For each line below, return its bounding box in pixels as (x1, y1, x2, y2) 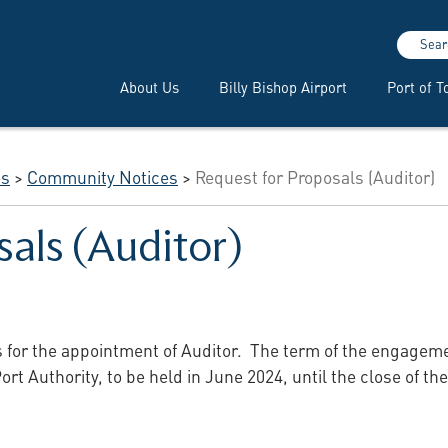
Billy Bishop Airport (218, 73, 347, 98)
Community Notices (27, 162, 178, 190)
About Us (119, 73, 179, 98)
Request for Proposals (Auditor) (195, 162, 435, 190)
